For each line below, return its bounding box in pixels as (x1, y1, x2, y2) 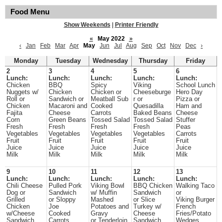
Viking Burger (176, 196, 215, 203)
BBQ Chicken (133, 182, 172, 189)
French (176, 203, 196, 210)
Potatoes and (91, 203, 129, 210)
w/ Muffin (91, 189, 117, 196)
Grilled (6, 196, 25, 203)
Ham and (176, 103, 202, 110)
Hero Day (176, 89, 203, 96)
